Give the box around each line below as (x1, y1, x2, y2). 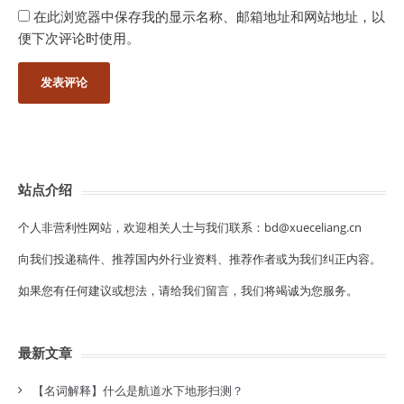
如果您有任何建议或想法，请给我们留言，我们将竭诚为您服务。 (18, 282, 358, 298)
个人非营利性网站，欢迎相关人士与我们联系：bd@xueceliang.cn (18, 219, 362, 235)
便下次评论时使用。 (18, 29, 140, 47)
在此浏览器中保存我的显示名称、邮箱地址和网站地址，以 (33, 7, 385, 25)
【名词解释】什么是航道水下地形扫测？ (32, 382, 243, 399)
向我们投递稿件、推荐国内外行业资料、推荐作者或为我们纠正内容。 (18, 251, 381, 267)
